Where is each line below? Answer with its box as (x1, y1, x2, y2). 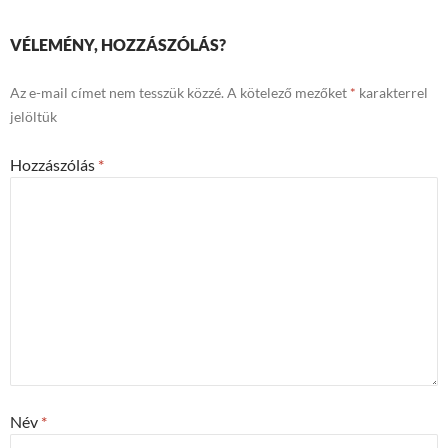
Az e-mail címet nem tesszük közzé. (10, 84, 224, 102)
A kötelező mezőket (227, 84, 350, 102)
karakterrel (356, 84, 428, 102)
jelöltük (10, 108, 57, 126)
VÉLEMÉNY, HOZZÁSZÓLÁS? (10, 35, 226, 55)
